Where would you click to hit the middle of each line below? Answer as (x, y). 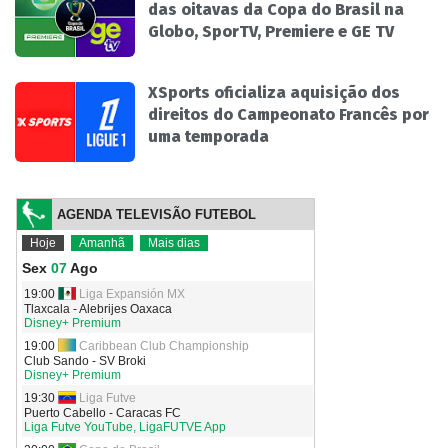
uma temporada (208, 137)
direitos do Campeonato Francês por (288, 115)
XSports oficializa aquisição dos (274, 93)
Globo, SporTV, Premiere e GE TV (271, 32)
